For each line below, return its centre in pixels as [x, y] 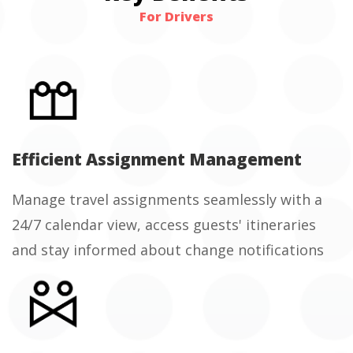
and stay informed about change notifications [168, 250]
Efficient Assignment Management [157, 160]
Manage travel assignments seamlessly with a [167, 200]
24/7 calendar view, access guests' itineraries [164, 225]
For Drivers [176, 16]
